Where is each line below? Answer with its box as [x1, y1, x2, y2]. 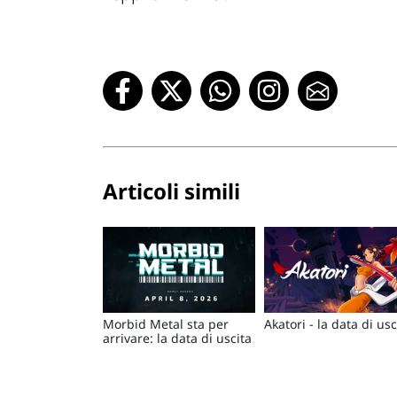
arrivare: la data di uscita [103, 329, 252, 346]
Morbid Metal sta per [103, 315, 229, 332]
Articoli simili [103, 175, 240, 206]
